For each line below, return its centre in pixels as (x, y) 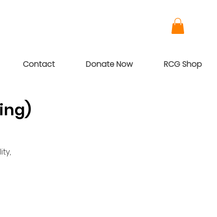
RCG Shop (183, 64)
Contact (39, 64)
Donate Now (109, 64)
